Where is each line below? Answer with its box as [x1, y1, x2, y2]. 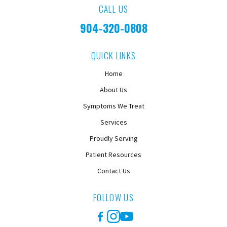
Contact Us [97, 166, 130, 176]
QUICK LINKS [91, 49, 136, 62]
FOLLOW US [93, 191, 134, 204]
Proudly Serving [89, 134, 138, 143]
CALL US [98, 3, 129, 16]
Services [100, 118, 127, 127]
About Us [100, 85, 127, 95]
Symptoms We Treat [83, 101, 144, 111]
